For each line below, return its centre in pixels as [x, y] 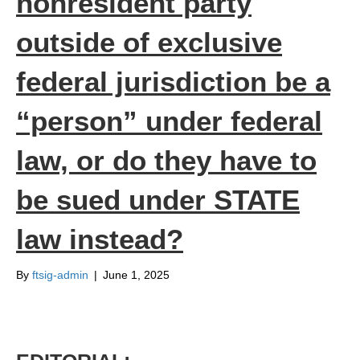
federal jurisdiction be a [173, 82]
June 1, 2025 [136, 275]
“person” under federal [169, 121]
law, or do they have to [166, 161]
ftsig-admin [60, 275]
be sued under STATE [158, 200]
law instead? [100, 239]
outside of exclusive [149, 43]
